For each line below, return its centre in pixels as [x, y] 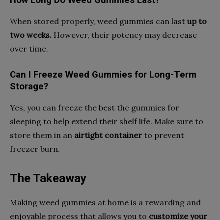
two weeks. [31, 35]
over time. [29, 48]
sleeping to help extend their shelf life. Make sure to [107, 121]
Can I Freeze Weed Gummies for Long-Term [103, 74]
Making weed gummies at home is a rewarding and [105, 202]
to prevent [163, 135]
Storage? [29, 86]
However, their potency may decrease [124, 35]
